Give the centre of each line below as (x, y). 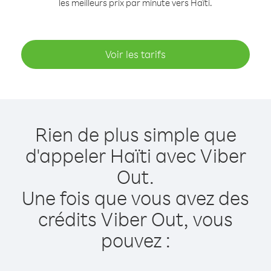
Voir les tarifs (135, 54)
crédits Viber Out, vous (135, 219)
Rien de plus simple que (135, 134)
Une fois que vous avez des (135, 198)
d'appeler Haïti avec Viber (135, 155)
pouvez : (135, 240)
